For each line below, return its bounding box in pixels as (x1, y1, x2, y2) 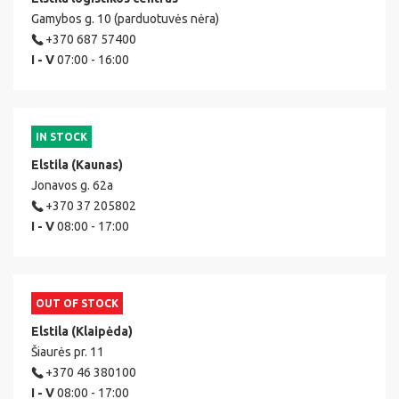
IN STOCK (36, 131, 87, 143)
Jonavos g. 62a (31, 178, 113, 193)
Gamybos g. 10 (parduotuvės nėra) (31, 12, 219, 27)
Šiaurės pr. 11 (31, 345, 104, 360)
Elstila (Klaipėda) (31, 324, 133, 339)
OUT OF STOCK (36, 297, 118, 310)
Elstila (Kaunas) (31, 158, 123, 173)
